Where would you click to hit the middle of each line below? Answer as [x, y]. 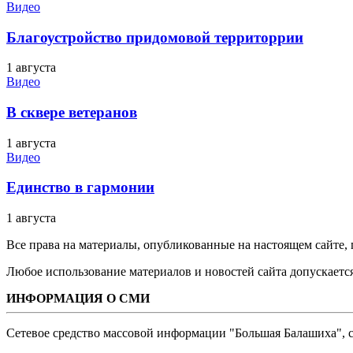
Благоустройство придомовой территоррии [155, 37]
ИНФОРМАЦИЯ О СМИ [78, 299]
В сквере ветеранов [72, 112]
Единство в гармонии [80, 188]
